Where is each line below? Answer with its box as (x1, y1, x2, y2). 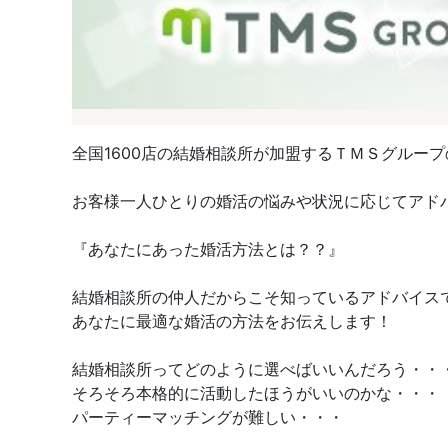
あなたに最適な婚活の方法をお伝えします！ (72, 310, 392, 331)
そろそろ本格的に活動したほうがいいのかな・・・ (72, 382, 440, 403)
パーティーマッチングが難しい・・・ (72, 406, 344, 427)
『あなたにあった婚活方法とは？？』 (72, 238, 344, 259)
